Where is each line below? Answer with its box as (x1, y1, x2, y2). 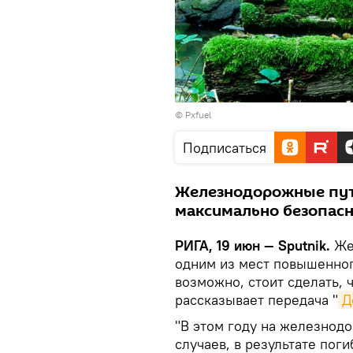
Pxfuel (185, 108, 211, 121)
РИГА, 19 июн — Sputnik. (175, 236, 330, 255)
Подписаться (183, 138, 266, 157)
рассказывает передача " (175, 290, 338, 309)
